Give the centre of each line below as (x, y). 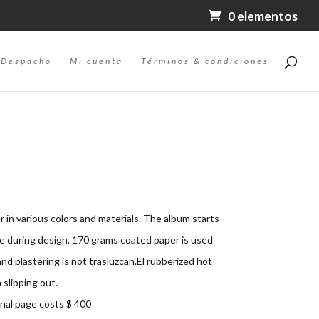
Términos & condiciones (205, 61)
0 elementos (263, 16)
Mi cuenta (96, 61)
